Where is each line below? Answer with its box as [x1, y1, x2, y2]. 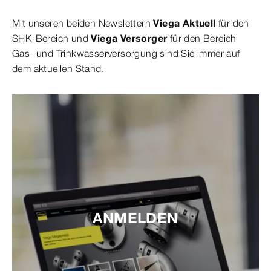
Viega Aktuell [153, 16, 216, 29]
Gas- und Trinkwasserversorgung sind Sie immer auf [12, 47, 240, 59]
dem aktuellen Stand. [12, 62, 107, 74]
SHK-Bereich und [12, 31, 91, 44]
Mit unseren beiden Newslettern [12, 16, 154, 29]
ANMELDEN [93, 208, 178, 227]
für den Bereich [167, 31, 237, 44]
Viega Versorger [91, 31, 168, 44]
